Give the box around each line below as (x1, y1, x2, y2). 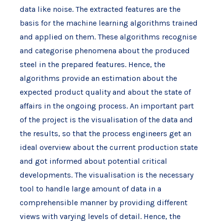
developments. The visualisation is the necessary (19, 170, 193, 180)
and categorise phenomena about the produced (19, 46, 190, 55)
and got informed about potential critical (19, 156, 167, 166)
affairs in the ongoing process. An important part (19, 101, 194, 110)
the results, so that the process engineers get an (19, 129, 191, 138)
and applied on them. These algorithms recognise (19, 32, 197, 41)
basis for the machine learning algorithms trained (19, 18, 198, 28)
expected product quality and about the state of (19, 87, 191, 97)
